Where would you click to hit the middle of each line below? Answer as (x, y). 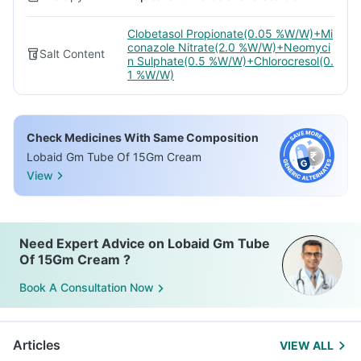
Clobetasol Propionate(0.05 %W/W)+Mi (230, 33)
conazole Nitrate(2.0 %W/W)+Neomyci (229, 47)
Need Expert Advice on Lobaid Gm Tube (145, 243)
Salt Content (72, 54)
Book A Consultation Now (87, 288)
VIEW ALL (307, 345)
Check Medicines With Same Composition (143, 137)
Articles (37, 345)
